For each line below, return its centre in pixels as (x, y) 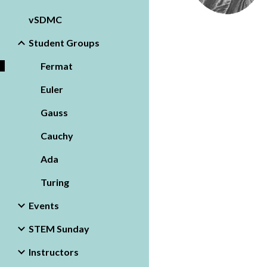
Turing (55, 182)
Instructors (54, 252)
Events (44, 205)
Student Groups (64, 43)
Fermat (57, 66)
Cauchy (57, 136)
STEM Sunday (59, 229)
